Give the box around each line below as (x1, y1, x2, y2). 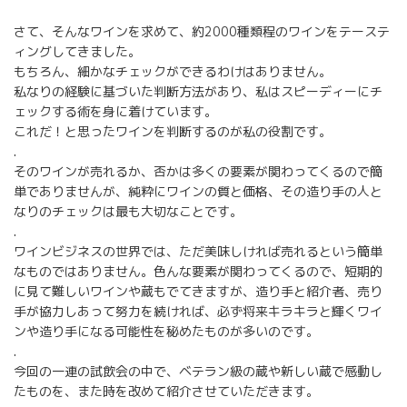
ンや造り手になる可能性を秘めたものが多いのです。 (14, 322, 319, 340)
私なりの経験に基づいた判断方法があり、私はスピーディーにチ (14, 82, 382, 100)
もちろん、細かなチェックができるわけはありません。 (14, 62, 332, 80)
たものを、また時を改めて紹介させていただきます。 (14, 382, 319, 400)
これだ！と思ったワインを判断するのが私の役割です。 (14, 122, 332, 140)
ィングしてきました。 (14, 42, 141, 60)
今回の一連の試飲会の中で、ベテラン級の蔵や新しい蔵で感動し (14, 362, 382, 380)
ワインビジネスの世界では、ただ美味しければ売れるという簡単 (14, 242, 382, 260)
